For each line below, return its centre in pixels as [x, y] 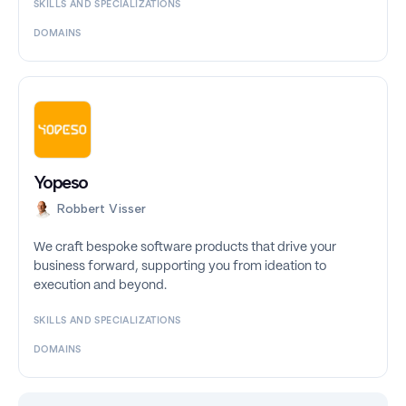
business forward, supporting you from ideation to [180, 267]
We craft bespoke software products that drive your [185, 248]
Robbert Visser [101, 209]
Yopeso [61, 183]
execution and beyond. [100, 286]
